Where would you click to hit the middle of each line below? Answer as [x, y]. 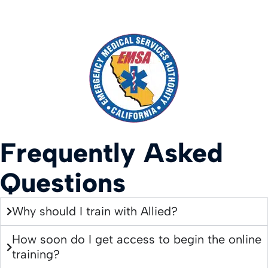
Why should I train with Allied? [95, 211]
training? [36, 255]
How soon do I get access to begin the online [137, 240]
